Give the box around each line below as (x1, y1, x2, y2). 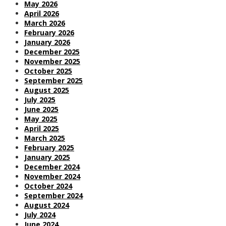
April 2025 (24, 123, 59, 133)
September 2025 (24, 75, 83, 85)
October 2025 (24, 66, 72, 76)
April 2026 (24, 8, 59, 18)
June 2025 (24, 104, 59, 114)
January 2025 (24, 152, 70, 162)
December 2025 (24, 46, 80, 56)
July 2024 (24, 209, 55, 219)
